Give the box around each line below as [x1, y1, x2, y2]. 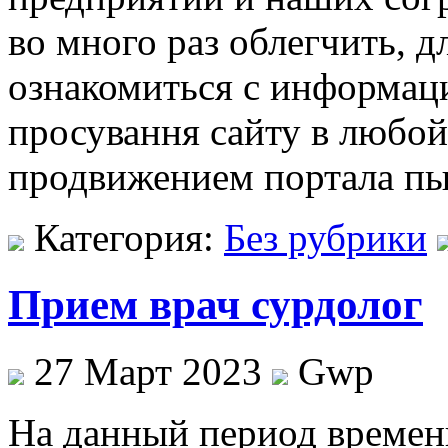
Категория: [24, 215, 224, 259]
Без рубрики [224, 215, 427, 259]
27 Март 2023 [24, 349, 272, 393]
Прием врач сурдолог [8, 280, 423, 328]
